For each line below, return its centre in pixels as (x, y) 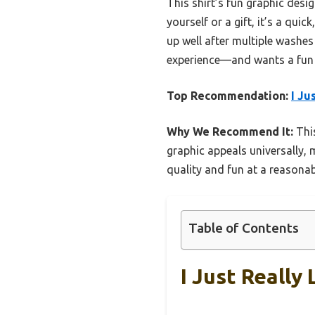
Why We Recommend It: (230, 132)
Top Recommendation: (227, 96)
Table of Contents (244, 228)
